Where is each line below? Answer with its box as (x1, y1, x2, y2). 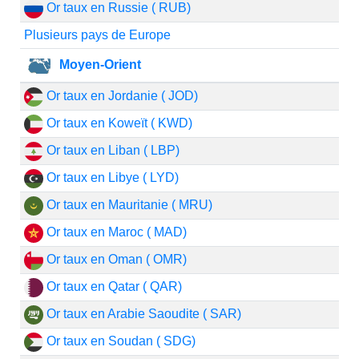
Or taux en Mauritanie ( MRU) (42, 198, 212, 212)
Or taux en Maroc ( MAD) (42, 225, 187, 239)
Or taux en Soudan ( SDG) (42, 334, 196, 348)
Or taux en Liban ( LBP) (42, 143, 179, 157)
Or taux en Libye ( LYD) (42, 171, 179, 184)
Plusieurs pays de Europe (23, 28, 171, 42)
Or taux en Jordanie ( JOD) (42, 89, 198, 103)
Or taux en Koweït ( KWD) (42, 116, 192, 130)
